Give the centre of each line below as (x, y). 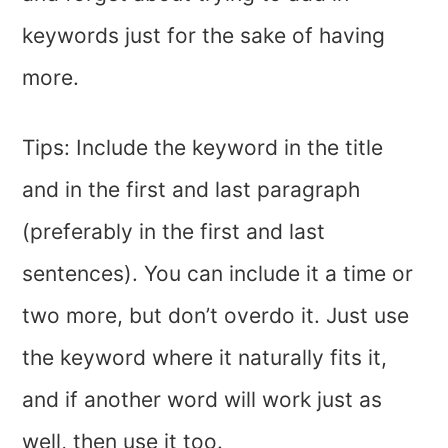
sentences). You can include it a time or (218, 274)
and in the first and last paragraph (191, 190)
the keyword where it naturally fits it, (205, 358)
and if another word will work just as (202, 400)
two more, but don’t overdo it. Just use (216, 316)
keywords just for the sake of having (204, 36)
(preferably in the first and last (174, 232)
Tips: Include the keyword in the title (203, 148)
